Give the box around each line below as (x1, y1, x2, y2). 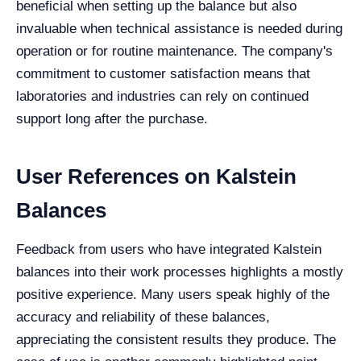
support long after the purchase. (16, 111, 208, 127)
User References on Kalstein (16, 164, 297, 189)
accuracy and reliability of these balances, (16, 309, 270, 326)
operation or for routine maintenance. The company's (16, 44, 333, 60)
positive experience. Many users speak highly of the (16, 287, 330, 303)
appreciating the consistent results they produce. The (16, 332, 336, 348)
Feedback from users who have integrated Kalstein (16, 242, 322, 258)
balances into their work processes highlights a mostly (16, 264, 343, 280)
